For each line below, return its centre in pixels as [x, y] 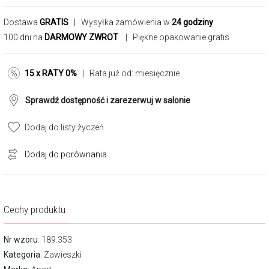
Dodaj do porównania [66, 154]
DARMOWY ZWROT [81, 37]
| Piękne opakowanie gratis [176, 37]
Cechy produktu [35, 210]
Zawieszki [63, 255]
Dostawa [22, 22]
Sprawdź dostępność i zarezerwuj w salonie [108, 100]
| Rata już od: [106, 73]
